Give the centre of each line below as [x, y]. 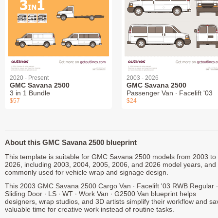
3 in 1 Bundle [30, 93]
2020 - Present [29, 78]
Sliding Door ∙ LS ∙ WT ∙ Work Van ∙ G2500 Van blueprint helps [100, 194]
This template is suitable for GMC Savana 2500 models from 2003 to [110, 157]
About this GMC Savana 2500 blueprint [71, 143]
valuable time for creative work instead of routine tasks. [90, 209]
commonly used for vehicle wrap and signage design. [87, 173]
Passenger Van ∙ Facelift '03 [170, 93]
